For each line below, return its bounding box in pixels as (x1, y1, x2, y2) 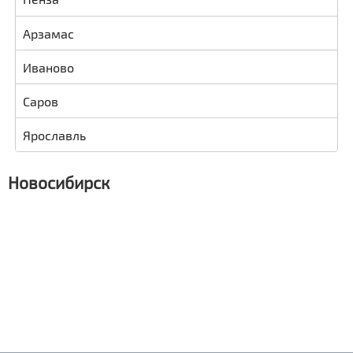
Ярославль (22, 127, 86, 143)
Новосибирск (8, 172, 110, 192)
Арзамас (22, 25, 74, 41)
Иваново (22, 59, 74, 75)
